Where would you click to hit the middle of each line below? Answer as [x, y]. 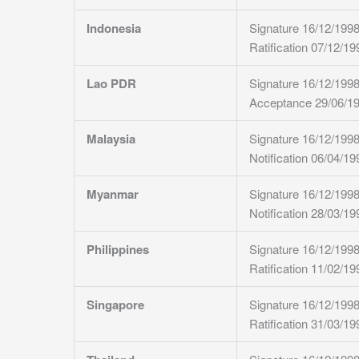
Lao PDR [111, 83]
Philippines [118, 249]
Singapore [115, 305]
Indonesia [114, 28]
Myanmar [113, 194]
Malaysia [111, 139]
